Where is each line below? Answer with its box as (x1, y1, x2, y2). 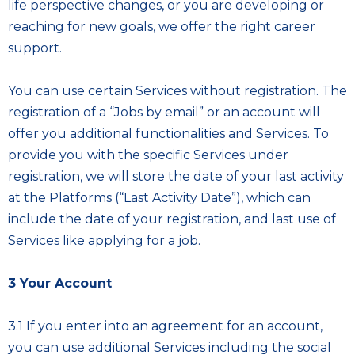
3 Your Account (8, 276, 112, 291)
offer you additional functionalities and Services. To (8, 126, 329, 141)
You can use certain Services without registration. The (8, 83, 347, 98)
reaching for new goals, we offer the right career (8, 19, 315, 34)
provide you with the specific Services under (8, 147, 288, 162)
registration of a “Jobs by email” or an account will (8, 105, 320, 120)
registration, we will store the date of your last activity (8, 169, 344, 184)
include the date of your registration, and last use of (8, 212, 336, 227)
